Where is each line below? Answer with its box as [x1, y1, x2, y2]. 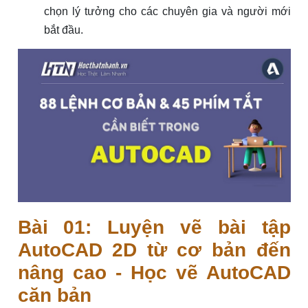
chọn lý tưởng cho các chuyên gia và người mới [43, 5, 291, 17]
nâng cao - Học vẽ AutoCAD [17, 261, 291, 283]
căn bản [17, 284, 91, 306]
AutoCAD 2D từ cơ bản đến [17, 239, 291, 261]
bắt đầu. [43, 23, 83, 36]
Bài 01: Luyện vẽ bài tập [17, 216, 291, 238]
